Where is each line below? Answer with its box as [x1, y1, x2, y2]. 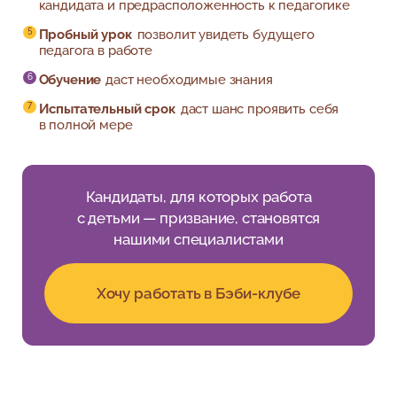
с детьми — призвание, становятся [76, 208, 321, 227]
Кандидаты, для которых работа [85, 187, 312, 206]
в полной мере [38, 116, 133, 132]
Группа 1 [313, 35, 365, 51]
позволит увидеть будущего [136, 26, 315, 42]
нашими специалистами [113, 230, 284, 248]
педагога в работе [38, 42, 152, 58]
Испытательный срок [38, 100, 176, 116]
